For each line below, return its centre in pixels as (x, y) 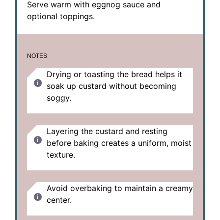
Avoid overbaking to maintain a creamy (120, 188)
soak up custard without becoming (111, 86)
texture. (61, 154)
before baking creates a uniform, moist (119, 143)
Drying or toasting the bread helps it (114, 74)
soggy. (59, 97)
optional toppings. (61, 16)
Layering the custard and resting (107, 131)
